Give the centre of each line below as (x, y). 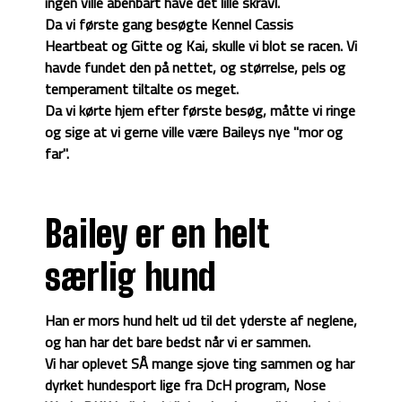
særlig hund (131, 278)
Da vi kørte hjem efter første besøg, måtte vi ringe (200, 111)
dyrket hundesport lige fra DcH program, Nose (185, 385)
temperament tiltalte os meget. (142, 89)
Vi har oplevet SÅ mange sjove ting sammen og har (200, 364)
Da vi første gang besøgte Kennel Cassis (169, 25)
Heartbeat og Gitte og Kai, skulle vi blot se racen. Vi (201, 46)
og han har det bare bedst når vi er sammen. (178, 342)
